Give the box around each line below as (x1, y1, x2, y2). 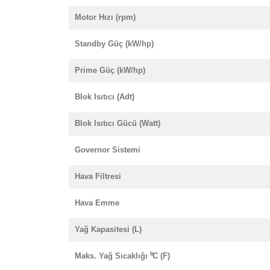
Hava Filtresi (75, 172, 121, 181)
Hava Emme (75, 198, 119, 207)
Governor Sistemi (75, 145, 140, 154)
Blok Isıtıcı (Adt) (75, 92, 134, 101)
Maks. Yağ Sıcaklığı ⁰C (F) (75, 251, 170, 260)
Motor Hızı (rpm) (75, 13, 136, 22)
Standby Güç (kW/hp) (75, 39, 154, 48)
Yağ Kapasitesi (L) (75, 225, 142, 234)
